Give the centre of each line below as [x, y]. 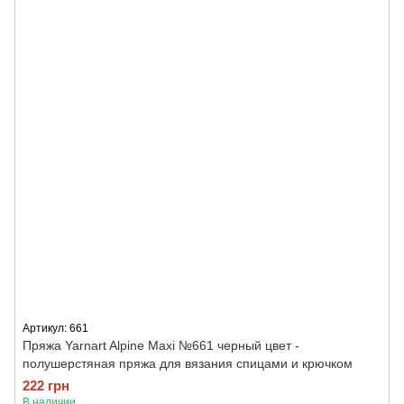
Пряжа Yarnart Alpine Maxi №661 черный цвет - [161, 345]
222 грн [46, 386]
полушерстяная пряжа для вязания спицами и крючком [188, 363]
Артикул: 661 [55, 328]
